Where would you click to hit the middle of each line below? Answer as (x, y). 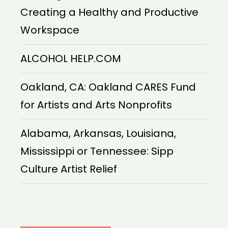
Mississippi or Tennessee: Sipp (97, 151)
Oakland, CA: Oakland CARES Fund (108, 87)
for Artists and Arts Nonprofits (96, 105)
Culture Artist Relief (69, 169)
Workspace (50, 30)
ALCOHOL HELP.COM (71, 59)
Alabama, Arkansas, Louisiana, (98, 134)
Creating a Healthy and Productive (109, 12)
